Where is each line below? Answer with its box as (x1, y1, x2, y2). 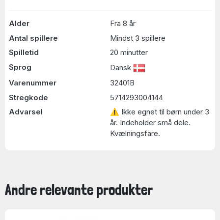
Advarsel (8, 107, 43, 116)
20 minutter (110, 48, 148, 57)
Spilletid (8, 48, 39, 57)
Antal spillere (8, 33, 58, 43)
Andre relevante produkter (5, 181, 153, 198)
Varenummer (8, 78, 56, 87)
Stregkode (8, 92, 48, 102)
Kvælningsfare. (110, 129, 160, 138)
